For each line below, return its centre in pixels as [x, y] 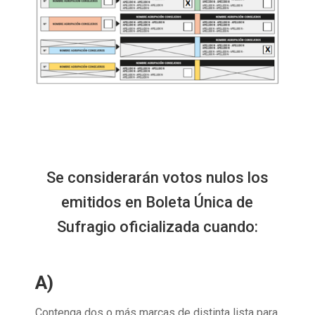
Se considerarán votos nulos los [157, 178]
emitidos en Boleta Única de [157, 202]
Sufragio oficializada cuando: [157, 227]
